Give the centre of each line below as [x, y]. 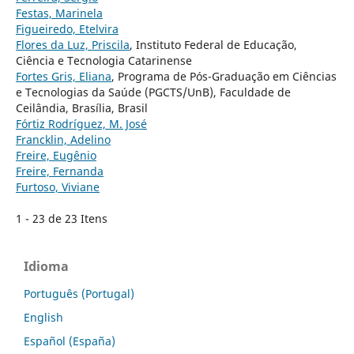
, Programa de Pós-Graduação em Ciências [224, 76]
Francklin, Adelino [63, 139]
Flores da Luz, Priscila [72, 44]
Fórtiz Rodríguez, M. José [81, 123]
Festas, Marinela [59, 13]
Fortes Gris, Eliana [63, 76]
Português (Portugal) [79, 293]
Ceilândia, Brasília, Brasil [81, 107]
